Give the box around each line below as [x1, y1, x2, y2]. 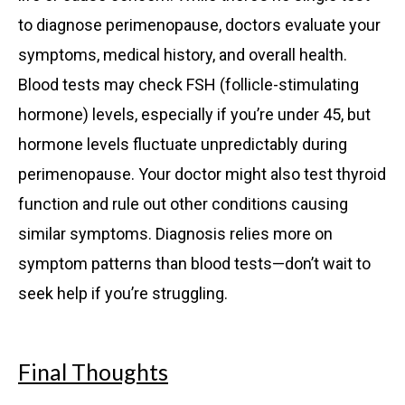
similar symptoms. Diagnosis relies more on [18, 224, 333, 244]
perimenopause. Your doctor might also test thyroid [18, 165, 386, 184]
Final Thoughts [18, 358, 168, 386]
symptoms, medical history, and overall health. [18, 45, 347, 65]
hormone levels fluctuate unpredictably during [18, 135, 347, 155]
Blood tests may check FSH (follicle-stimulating [18, 75, 359, 95]
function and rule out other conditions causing [18, 194, 348, 214]
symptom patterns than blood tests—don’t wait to [18, 254, 371, 274]
